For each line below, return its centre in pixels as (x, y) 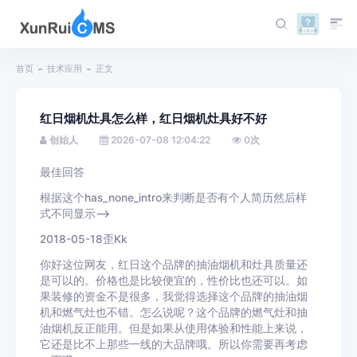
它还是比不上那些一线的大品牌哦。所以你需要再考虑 (174, 344)
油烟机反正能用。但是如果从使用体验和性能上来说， (174, 328)
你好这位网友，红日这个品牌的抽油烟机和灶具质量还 (174, 265)
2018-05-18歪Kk (84, 239)
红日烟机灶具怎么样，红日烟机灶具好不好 (153, 118)
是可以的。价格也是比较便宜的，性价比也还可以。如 (174, 280)
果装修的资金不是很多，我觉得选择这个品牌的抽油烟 (174, 296)
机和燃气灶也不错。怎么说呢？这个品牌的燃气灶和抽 (174, 312)
